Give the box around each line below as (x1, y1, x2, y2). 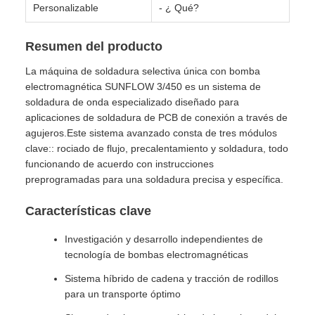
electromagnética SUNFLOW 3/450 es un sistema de (25, 81, 261, 92)
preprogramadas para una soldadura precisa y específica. (25, 174, 283, 185)
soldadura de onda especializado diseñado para (25, 96, 239, 108)
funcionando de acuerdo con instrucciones (25, 158, 214, 169)
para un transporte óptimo (65, 288, 181, 300)
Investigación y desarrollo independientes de (65, 233, 263, 245)
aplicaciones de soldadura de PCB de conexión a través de (25, 112, 288, 123)
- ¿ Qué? (159, 2, 199, 13)
